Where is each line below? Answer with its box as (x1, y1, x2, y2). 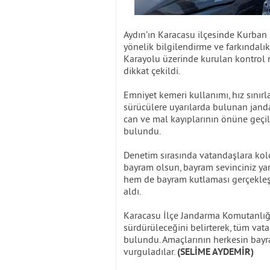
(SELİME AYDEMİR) (177, 246, 254, 259)
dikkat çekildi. (124, 64, 180, 77)
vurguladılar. (124, 245, 177, 257)
